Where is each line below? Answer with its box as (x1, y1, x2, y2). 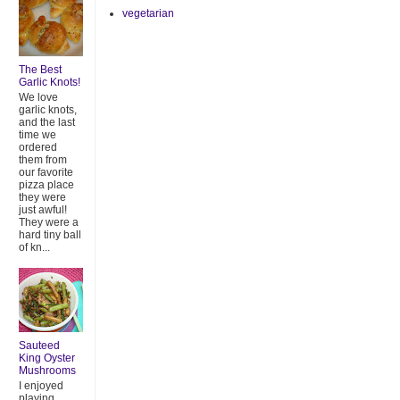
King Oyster (19, 352, 75, 365)
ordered (19, 140, 57, 154)
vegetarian (122, 7, 174, 20)
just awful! (19, 203, 67, 216)
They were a (19, 215, 79, 229)
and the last (19, 115, 75, 129)
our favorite (19, 165, 73, 179)
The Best (19, 63, 62, 77)
